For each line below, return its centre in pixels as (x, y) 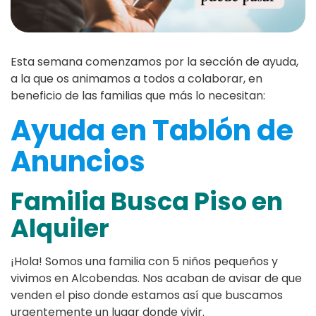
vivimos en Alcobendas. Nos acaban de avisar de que (156, 279)
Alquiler (60, 229)
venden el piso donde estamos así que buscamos (147, 296)
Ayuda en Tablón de (152, 131)
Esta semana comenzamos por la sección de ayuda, (154, 62)
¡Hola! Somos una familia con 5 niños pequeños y (144, 262)
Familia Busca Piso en (147, 202)
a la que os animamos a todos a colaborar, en (136, 79)
